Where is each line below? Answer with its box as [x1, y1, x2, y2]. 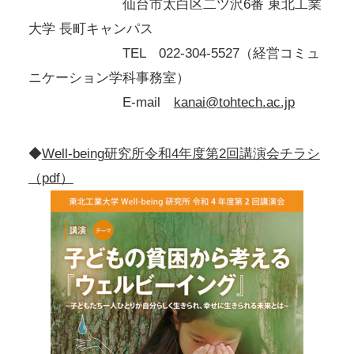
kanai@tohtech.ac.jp [173, 95, 295, 111]
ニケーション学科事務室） [28, 70, 190, 86]
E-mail [28, 95, 174, 111]
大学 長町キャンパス [28, 21, 153, 37]
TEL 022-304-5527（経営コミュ [28, 46, 320, 62]
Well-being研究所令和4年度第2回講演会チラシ [41, 145, 320, 161]
